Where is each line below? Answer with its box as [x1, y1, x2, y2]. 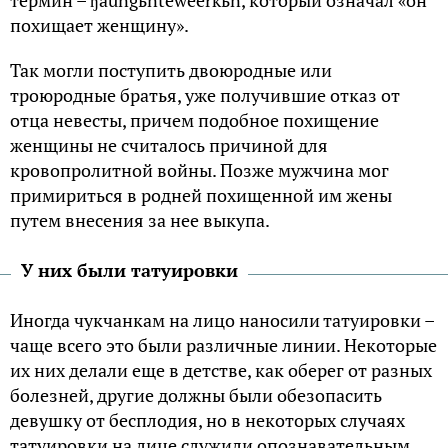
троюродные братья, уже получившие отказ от [10, 82, 400, 107]
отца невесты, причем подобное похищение [10, 107, 379, 132]
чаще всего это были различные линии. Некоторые [10, 332, 437, 357]
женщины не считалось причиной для [10, 132, 328, 157]
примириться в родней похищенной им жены [10, 182, 392, 207]
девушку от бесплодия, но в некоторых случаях [10, 407, 405, 432]
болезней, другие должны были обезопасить [10, 382, 382, 407]
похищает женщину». [10, 12, 189, 37]
